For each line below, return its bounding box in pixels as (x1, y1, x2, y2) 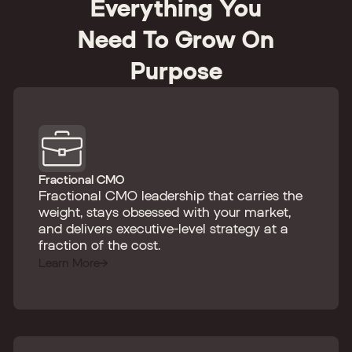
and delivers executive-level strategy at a (38, 220, 288, 236)
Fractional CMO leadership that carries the (38, 187, 302, 203)
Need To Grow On (78, 24, 274, 53)
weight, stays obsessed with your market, (38, 203, 291, 220)
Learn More (38, 255, 100, 269)
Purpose (130, 56, 222, 85)
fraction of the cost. (38, 236, 160, 253)
